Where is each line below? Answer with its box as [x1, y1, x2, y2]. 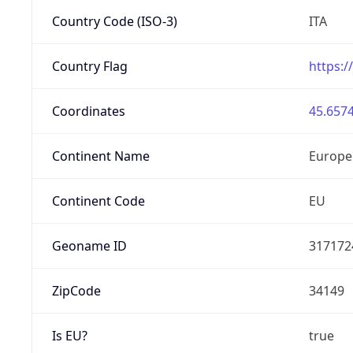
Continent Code [51, 191, 145, 210]
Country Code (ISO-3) [51, 12, 177, 30]
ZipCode [51, 281, 101, 299]
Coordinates [51, 102, 125, 120]
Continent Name [51, 147, 150, 165]
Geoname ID [51, 236, 127, 255]
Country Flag [51, 57, 128, 75]
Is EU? [51, 326, 87, 344]
